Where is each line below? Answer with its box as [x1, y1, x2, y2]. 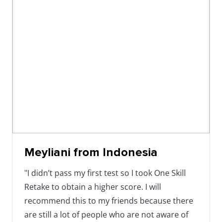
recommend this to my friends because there [24, 195, 193, 206]
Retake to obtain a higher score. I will [24, 181, 161, 192]
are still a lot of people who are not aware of [24, 209, 188, 220]
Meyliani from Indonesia [24, 145, 158, 160]
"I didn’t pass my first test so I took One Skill [24, 167, 186, 178]
